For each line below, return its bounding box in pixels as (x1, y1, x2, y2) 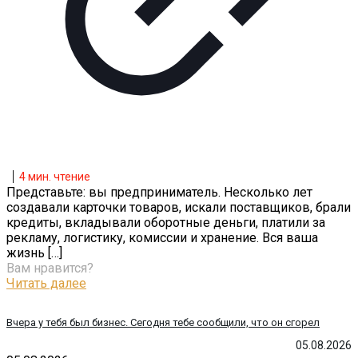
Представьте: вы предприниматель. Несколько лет (6, 185, 312, 201)
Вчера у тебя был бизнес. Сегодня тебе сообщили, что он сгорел (6, 316, 320, 329)
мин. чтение (28, 170, 90, 184)
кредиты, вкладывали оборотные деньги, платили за (6, 215, 325, 231)
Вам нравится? (6, 261, 93, 276)
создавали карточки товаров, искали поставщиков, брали (6, 200, 351, 216)
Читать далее (6, 276, 86, 292)
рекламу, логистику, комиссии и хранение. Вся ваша (6, 230, 318, 246)
